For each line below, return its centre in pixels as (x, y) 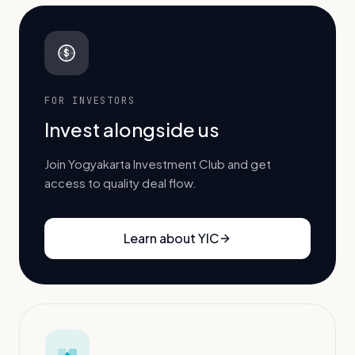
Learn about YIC (171, 239)
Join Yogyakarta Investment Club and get (158, 164)
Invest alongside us (132, 130)
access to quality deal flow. (120, 183)
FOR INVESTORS (90, 101)
